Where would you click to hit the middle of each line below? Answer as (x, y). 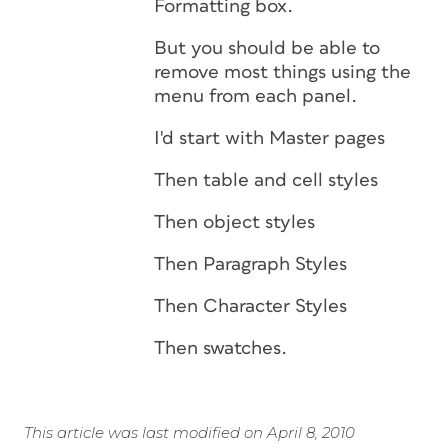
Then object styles (234, 222)
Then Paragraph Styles (250, 264)
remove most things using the (282, 72)
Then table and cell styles (266, 180)
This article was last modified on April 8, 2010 (189, 432)
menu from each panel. (255, 96)
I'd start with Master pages (269, 138)
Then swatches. (220, 348)
